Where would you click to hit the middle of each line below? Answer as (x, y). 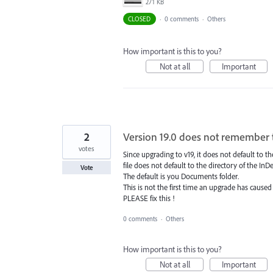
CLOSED (140, 19)
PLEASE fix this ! (149, 198)
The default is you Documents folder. (181, 176)
